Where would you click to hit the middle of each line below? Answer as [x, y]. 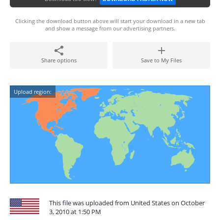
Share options [59, 60]
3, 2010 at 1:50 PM [75, 212]
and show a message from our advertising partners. [110, 28]
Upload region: [33, 92]
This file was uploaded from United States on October [127, 203]
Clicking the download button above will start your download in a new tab [110, 21]
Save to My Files [161, 60]
